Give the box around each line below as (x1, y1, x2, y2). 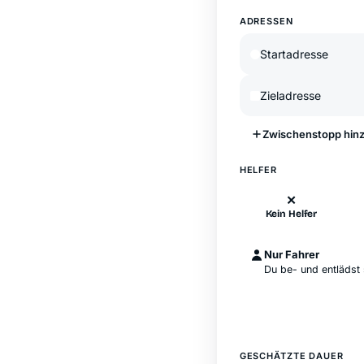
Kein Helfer (265, 208, 318, 219)
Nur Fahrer (263, 248, 319, 261)
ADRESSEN (239, 15, 293, 27)
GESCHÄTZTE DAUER (239, 350, 344, 362)
